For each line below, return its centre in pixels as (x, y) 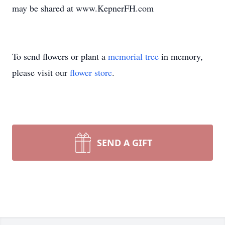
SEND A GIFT (125, 143)
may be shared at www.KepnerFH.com (83, 8)
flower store (91, 72)
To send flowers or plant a (60, 56)
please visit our (41, 72)
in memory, (181, 56)
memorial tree (133, 56)
